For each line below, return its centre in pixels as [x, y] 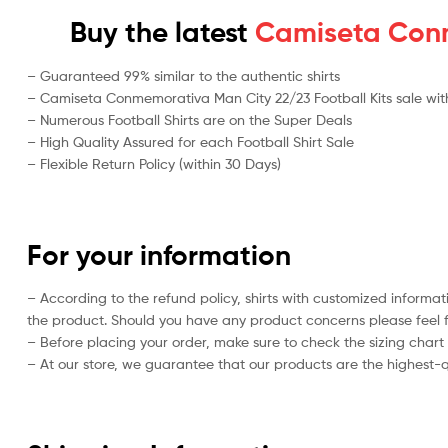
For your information [159, 254]
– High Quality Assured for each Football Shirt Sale [190, 141]
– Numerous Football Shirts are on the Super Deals [189, 119]
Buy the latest [158, 32]
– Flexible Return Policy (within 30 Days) [154, 163]
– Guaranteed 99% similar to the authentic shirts [183, 75]
